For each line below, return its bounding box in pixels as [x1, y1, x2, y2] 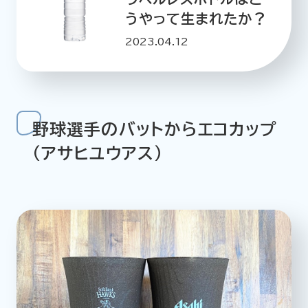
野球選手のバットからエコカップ [32, 120, 277, 137]
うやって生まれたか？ [124, 11, 267, 25]
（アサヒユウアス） [32, 144, 164, 162]
